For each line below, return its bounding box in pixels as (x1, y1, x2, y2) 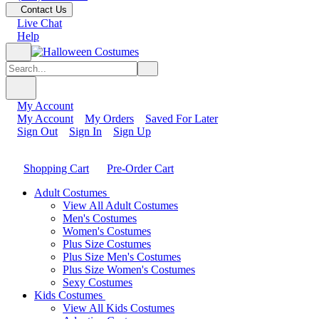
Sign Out (17, 125, 58, 137)
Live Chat (17, 17, 62, 29)
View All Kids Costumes (63, 301, 174, 314)
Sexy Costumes (63, 276, 132, 288)
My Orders (85, 112, 134, 125)
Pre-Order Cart (107, 162, 174, 174)
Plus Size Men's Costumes (63, 250, 181, 263)
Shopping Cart (23, 162, 89, 174)
